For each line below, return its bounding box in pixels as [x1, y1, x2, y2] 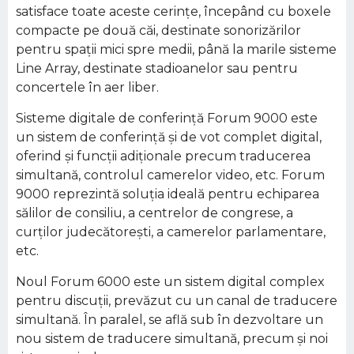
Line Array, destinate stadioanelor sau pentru [16, 61, 298, 76]
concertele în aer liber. [16, 80, 159, 95]
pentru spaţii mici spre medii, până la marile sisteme [16, 42, 337, 57]
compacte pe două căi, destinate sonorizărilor [16, 23, 301, 38]
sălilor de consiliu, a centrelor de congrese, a [16, 205, 293, 220]
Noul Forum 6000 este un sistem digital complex [16, 274, 325, 289]
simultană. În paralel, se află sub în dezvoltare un [16, 312, 323, 327]
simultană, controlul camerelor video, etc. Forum [16, 168, 325, 183]
